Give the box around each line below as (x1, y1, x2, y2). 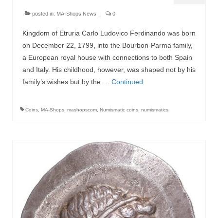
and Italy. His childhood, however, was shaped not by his (22, 66, 196, 74)
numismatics (141, 107, 168, 113)
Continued (111, 78, 143, 86)
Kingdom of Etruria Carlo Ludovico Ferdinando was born (22, 29, 196, 37)
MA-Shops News (56, 11, 96, 17)
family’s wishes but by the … (22, 78, 111, 86)
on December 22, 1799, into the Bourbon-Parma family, (22, 41, 193, 50)
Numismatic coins (100, 107, 138, 113)
